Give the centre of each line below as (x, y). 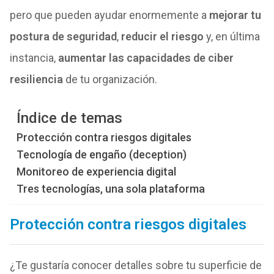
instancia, (34, 58)
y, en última (231, 36)
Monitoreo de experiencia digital (96, 172)
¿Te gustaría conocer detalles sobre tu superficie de (135, 265)
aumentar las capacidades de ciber (146, 58)
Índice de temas (69, 118)
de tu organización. (110, 79)
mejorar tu (235, 15)
